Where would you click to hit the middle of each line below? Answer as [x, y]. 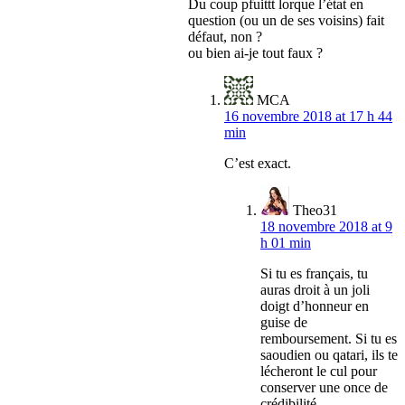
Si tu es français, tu [314, 274]
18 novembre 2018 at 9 [326, 227]
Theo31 [315, 211]
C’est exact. [258, 164]
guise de [284, 323]
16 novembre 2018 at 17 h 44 [308, 117]
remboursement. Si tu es [329, 339]
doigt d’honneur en [315, 306]
